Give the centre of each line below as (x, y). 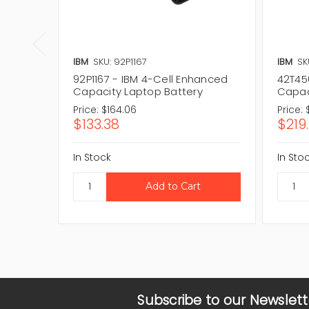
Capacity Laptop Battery (138, 91)
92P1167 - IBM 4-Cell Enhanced (151, 79)
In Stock (92, 157)
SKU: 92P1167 (120, 61)
